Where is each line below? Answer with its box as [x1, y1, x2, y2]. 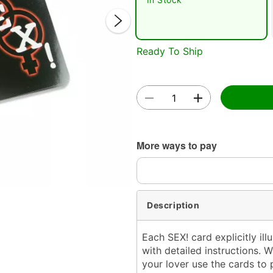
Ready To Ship [136, 44, 203, 57]
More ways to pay [136, 138, 217, 152]
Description [147, 200, 200, 211]
